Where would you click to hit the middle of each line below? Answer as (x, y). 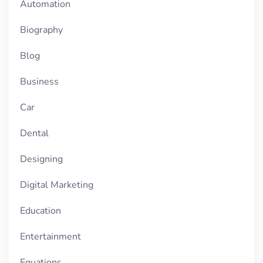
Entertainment (51, 237)
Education (41, 211)
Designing (42, 159)
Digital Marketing (57, 185)
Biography (42, 30)
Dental (35, 134)
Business (40, 82)
